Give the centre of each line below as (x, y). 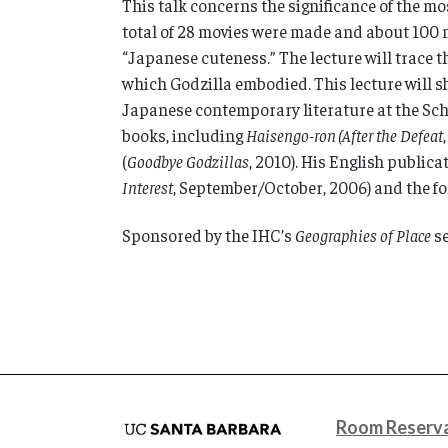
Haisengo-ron (291, 135)
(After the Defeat (391, 135)
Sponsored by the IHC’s (208, 235)
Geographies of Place (363, 235)
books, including (184, 135)
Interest (147, 187)
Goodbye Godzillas (188, 161)
